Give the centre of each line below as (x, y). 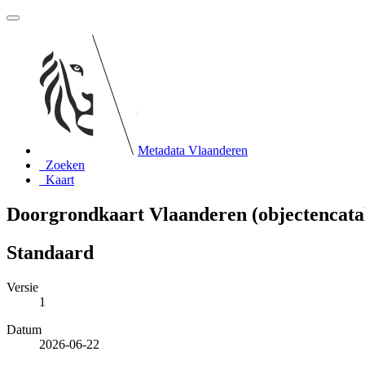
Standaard (50, 252)
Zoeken (65, 165)
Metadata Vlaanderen (193, 150)
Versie (22, 287)
